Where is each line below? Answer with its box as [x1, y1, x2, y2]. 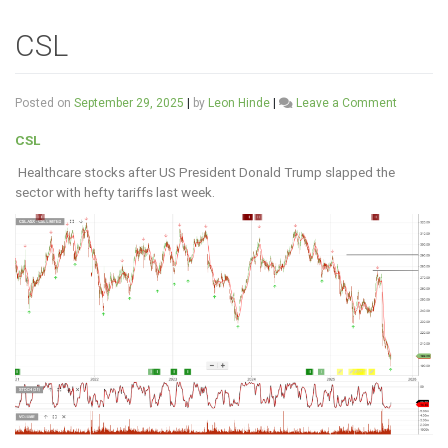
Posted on [15, 96, 74, 111]
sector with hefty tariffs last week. [15, 184, 215, 201]
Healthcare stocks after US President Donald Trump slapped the [15, 164, 395, 181]
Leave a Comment [296, 96, 397, 111]
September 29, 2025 [74, 96, 184, 111]
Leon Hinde [208, 96, 270, 111]
